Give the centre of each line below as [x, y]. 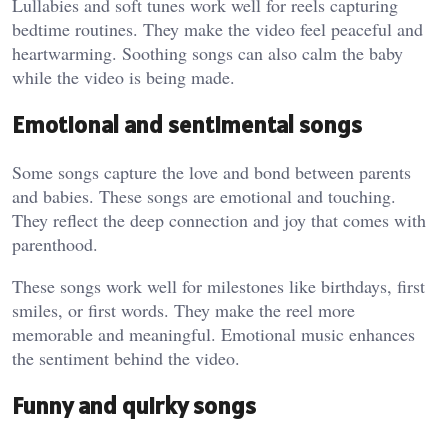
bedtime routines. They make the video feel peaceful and [217, 29]
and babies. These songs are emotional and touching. [204, 195]
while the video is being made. [123, 77]
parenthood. [55, 243]
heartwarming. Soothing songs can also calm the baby [207, 53]
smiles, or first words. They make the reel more [183, 309]
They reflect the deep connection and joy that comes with [219, 219]
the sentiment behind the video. [126, 357]
